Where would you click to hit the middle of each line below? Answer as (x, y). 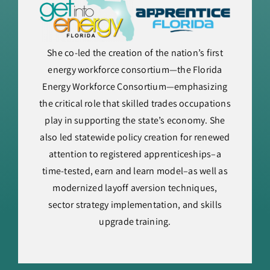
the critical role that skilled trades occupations (135, 103)
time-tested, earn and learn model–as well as (135, 171)
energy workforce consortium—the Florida (135, 70)
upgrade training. (135, 221)
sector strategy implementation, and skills (135, 205)
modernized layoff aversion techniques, (135, 188)
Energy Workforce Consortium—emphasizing (135, 86)
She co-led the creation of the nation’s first (135, 53)
